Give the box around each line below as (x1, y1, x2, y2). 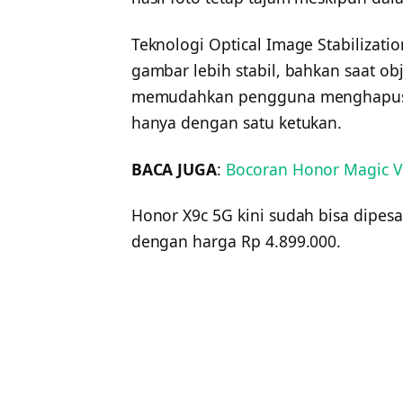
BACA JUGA (130, 157, 218, 180)
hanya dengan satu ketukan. (130, 111, 343, 133)
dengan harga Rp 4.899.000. (130, 230, 342, 253)
